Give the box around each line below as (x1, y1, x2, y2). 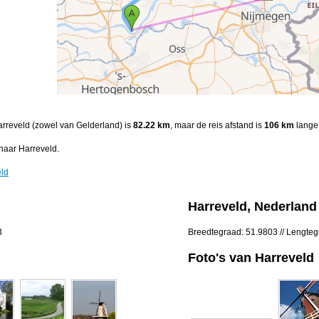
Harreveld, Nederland (188, 199, 317, 214)
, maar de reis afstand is (170, 120, 264, 131)
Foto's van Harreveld (188, 250, 314, 265)
